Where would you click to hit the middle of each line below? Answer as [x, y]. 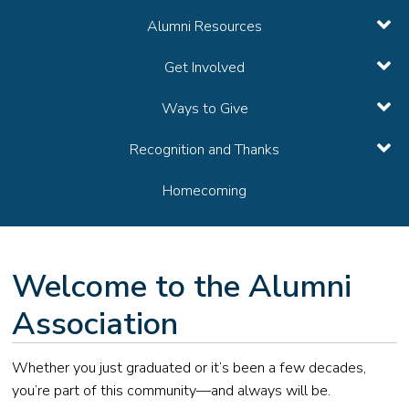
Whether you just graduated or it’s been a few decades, [189, 368]
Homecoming [204, 190]
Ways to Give [204, 108]
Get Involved [204, 67]
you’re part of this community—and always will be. [172, 391]
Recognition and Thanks [204, 149]
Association [95, 324]
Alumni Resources [204, 26]
